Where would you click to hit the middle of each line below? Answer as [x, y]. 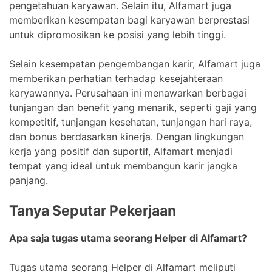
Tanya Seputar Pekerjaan [93, 210]
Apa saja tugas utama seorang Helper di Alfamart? [128, 238]
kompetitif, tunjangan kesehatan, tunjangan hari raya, [131, 122]
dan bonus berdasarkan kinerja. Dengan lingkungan [127, 136]
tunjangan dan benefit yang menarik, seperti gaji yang [133, 107]
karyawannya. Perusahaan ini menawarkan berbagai [128, 93]
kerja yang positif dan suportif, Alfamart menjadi [121, 151]
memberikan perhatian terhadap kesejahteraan [116, 78]
